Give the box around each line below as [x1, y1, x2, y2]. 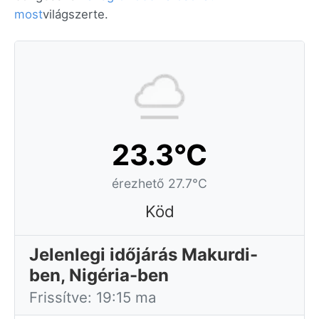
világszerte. [43, 7, 108, 21]
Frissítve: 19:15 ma [29, 288, 157, 306]
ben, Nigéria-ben [29, 265, 169, 286]
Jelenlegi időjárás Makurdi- [29, 244, 258, 265]
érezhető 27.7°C [112, 176, 207, 191]
